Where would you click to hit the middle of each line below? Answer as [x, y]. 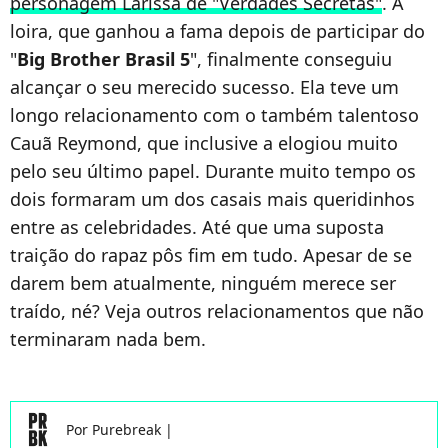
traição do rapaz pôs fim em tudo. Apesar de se [211, 254]
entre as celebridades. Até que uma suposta [197, 226]
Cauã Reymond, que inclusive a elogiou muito [204, 142]
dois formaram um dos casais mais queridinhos [212, 198]
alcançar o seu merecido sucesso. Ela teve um [204, 86]
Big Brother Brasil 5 [103, 58]
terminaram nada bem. [108, 338]
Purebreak [128, 429]
